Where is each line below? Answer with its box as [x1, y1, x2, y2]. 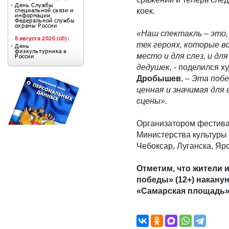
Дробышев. [136, 74, 183, 83]
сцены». [136, 97, 169, 105]
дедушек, [136, 63, 172, 72]
